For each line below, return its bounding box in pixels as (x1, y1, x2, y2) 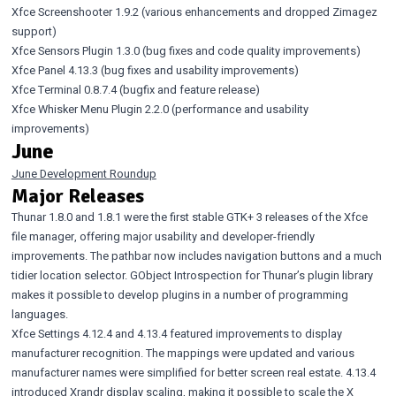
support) (11, 23, 57, 40)
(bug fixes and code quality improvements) (139, 42, 361, 59)
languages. (11, 306, 68, 323)
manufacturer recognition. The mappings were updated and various (11, 345, 354, 362)
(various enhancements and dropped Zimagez (138, 4, 377, 20)
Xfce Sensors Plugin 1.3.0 (11, 42, 140, 59)
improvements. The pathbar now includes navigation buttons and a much (11, 247, 382, 264)
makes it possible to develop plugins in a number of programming (11, 286, 348, 303)
